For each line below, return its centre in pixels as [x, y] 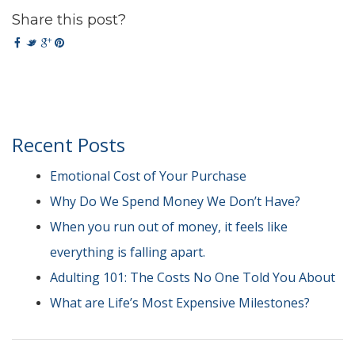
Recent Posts [69, 145]
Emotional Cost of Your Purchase [148, 176]
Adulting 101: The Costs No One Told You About [193, 277]
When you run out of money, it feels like [169, 227]
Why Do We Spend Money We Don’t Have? [175, 201]
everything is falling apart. [128, 252]
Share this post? [69, 20]
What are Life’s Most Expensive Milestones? [180, 303]
